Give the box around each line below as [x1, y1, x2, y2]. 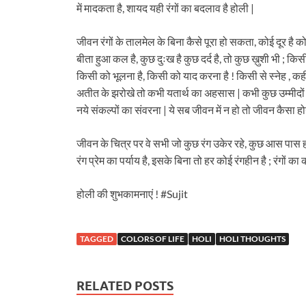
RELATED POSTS [76, 279, 173, 294]
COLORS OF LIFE [121, 234, 184, 245]
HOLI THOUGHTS [219, 234, 286, 245]
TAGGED [80, 234, 113, 245]
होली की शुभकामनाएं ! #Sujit [76, 187, 188, 201]
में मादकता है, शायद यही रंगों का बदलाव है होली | [76, 1, 254, 15]
